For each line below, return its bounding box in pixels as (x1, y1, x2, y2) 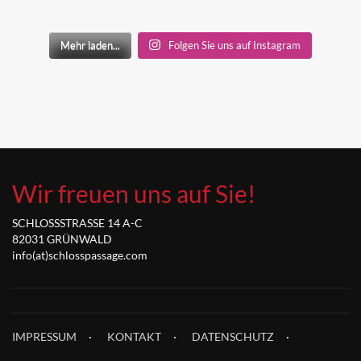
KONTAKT (107, 329, 161, 343)
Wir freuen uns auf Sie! (12, 178, 255, 208)
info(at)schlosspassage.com (12, 247, 147, 262)
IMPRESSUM (12, 329, 77, 343)
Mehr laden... (60, 38, 121, 52)
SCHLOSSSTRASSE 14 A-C (12, 215, 143, 230)
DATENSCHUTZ (192, 329, 274, 343)
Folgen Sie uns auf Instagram (168, 38, 301, 52)
